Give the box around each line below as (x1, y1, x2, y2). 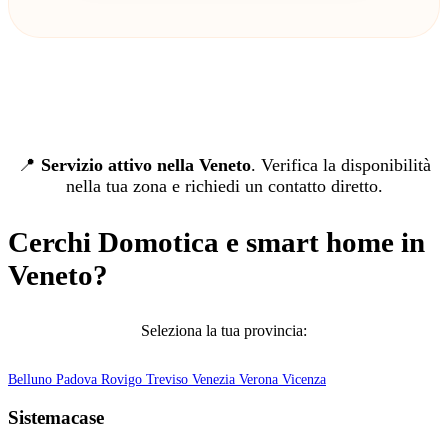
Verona (239, 371, 282, 388)
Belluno (8, 371, 56, 388)
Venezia (192, 371, 239, 388)
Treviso (146, 371, 192, 388)
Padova (56, 371, 101, 388)
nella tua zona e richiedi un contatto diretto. (65, 176, 383, 197)
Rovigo (101, 371, 146, 388)
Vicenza (282, 371, 326, 388)
